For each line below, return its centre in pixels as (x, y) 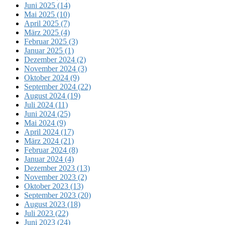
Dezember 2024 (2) (55, 59)
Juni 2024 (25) (47, 114)
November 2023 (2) (55, 177)
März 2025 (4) (47, 32)
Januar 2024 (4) (49, 159)
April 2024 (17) (49, 132)
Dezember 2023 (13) (57, 168)
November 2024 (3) (55, 68)
